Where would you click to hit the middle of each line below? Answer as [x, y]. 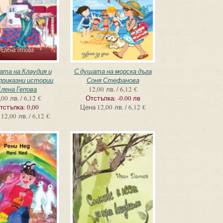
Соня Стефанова [113, 80]
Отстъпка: [101, 98]
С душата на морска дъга [113, 71]
